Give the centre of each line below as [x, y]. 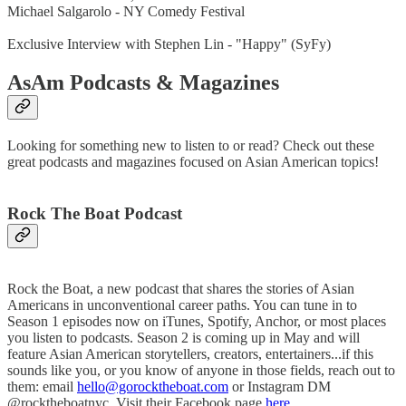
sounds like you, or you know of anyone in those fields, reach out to [201, 371]
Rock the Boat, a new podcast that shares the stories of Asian [181, 289]
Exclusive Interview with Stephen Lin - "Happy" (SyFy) [169, 44]
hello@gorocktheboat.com [153, 387]
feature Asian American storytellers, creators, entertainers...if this [190, 354]
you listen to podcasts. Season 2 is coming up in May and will [184, 338]
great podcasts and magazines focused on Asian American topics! [193, 161]
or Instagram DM [280, 387]
